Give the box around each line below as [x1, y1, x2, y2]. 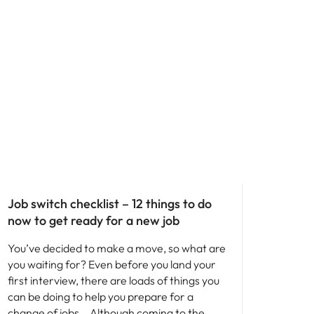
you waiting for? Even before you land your [8, 257, 216, 271]
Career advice [1, 166, 53, 177]
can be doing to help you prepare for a [8, 289, 193, 303]
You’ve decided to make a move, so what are [8, 241, 226, 255]
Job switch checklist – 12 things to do [8, 196, 212, 212]
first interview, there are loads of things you [8, 273, 219, 287]
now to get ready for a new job [8, 212, 179, 228]
